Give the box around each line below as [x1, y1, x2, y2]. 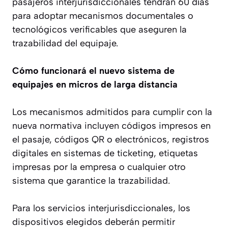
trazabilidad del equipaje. [12, 37, 118, 49]
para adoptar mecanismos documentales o [12, 10, 193, 21]
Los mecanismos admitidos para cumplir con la [12, 106, 212, 118]
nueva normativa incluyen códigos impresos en [12, 120, 211, 131]
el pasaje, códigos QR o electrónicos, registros [12, 133, 209, 145]
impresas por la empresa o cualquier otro [12, 161, 186, 173]
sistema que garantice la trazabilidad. [12, 175, 170, 186]
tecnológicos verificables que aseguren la [12, 23, 187, 35]
